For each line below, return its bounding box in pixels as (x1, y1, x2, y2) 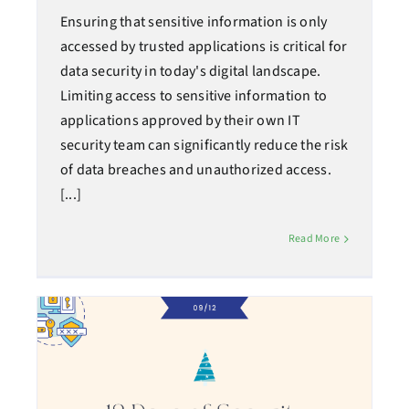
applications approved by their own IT (59, 110, 300, 131)
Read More (288, 231, 341, 247)
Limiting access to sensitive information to (59, 86, 328, 107)
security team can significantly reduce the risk (59, 135, 349, 156)
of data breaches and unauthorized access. (59, 160, 331, 181)
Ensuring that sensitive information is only (59, 12, 328, 33)
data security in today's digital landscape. (59, 61, 321, 82)
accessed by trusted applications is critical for (59, 37, 348, 58)
